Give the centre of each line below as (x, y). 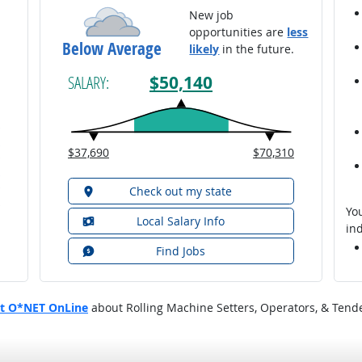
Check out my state (181, 191)
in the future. (257, 48)
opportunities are (238, 32)
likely (204, 48)
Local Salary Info (181, 221)
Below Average (112, 48)
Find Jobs (181, 250)
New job (212, 15)
